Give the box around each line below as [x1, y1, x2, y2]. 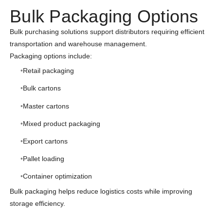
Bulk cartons [22, 84, 61, 92]
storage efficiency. [10, 199, 65, 207]
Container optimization [22, 172, 92, 181]
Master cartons [22, 102, 69, 110]
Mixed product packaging [22, 119, 100, 127]
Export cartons [22, 137, 68, 145]
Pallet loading [22, 155, 64, 163]
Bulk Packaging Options [10, 6, 199, 26]
